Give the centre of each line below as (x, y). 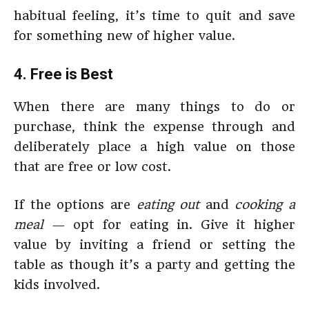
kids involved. (57, 285)
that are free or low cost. (92, 167)
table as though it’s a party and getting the (154, 265)
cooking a (265, 205)
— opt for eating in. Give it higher (169, 225)
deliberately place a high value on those (154, 147)
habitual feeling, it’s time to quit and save (154, 16)
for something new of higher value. (124, 36)
